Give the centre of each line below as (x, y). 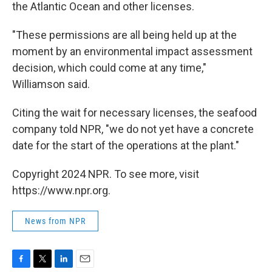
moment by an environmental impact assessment (132, 51)
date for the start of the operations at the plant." (126, 145)
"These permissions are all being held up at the (124, 35)
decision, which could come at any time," (109, 68)
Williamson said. (51, 84)
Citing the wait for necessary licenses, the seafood (134, 113)
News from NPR (55, 221)
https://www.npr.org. (61, 190)
